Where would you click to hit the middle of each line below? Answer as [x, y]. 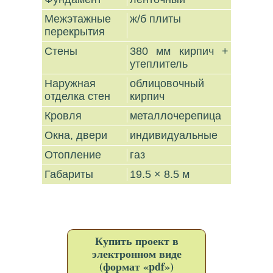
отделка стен [79, 96]
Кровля [65, 116]
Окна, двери [78, 135]
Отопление [75, 155]
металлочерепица [176, 116]
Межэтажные [78, 19]
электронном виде [136, 253]
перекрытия [76, 32]
